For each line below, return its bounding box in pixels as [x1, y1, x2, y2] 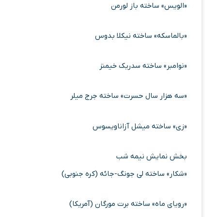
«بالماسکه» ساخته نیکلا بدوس [95, 31, 187, 41]
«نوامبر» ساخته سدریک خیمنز [99, 61, 187, 71]
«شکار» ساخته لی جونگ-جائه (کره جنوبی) [62, 169, 187, 179]
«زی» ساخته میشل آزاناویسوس [93, 121, 187, 131]
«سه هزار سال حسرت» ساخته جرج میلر [70, 91, 187, 101]
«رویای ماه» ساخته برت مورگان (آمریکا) [69, 199, 187, 209]
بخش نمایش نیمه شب [116, 151, 187, 161]
